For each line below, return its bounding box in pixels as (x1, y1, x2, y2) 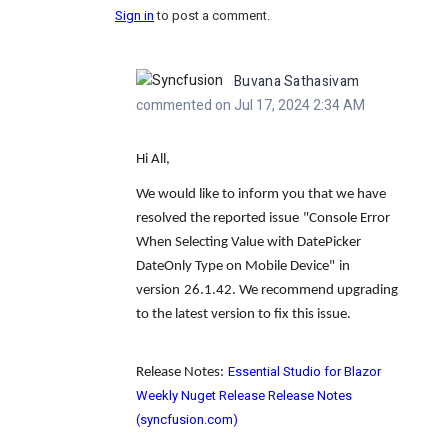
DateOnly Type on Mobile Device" (136, 258, 335, 274)
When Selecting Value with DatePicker (136, 234, 361, 250)
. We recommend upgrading (232, 282, 398, 298)
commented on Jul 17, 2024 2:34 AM (136, 95, 365, 117)
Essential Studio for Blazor (228, 361, 381, 381)
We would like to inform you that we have (136, 186, 386, 202)
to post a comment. (154, 6, 270, 26)
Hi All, (136, 152, 170, 168)
